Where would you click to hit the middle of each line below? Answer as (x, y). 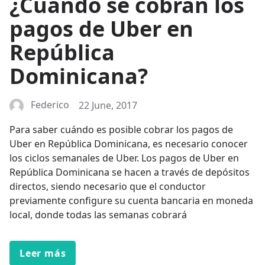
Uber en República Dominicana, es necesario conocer (129, 144)
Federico (50, 105)
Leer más (43, 253)
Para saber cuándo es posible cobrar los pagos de (121, 130)
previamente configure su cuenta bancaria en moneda (131, 201)
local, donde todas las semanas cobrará (98, 215)
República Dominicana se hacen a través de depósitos (130, 172)
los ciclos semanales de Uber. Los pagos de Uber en (124, 158)
